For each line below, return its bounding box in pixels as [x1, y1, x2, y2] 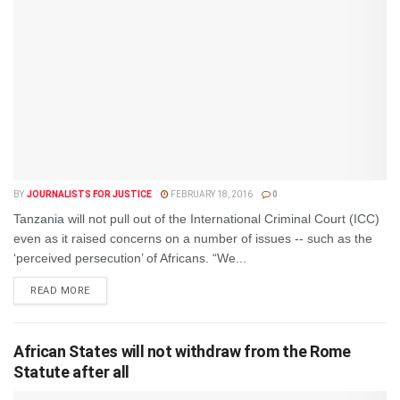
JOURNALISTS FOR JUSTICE [26, 189, 152, 199]
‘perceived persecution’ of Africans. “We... [13, 251, 246, 265]
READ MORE [30, 285, 90, 296]
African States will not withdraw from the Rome [13, 342, 351, 361]
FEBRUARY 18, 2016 [168, 189, 253, 199]
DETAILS [88, 284, 133, 296]
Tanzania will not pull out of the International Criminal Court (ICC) [13, 212, 379, 226]
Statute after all [13, 362, 129, 381]
